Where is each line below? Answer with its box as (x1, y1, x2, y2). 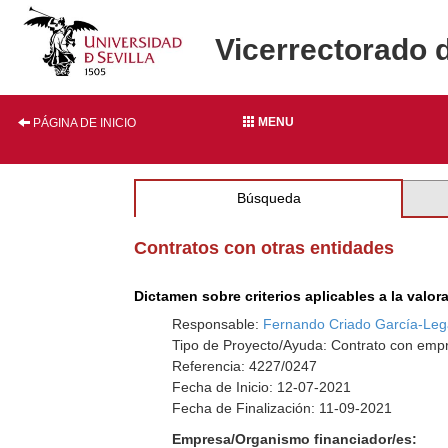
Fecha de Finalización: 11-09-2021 (172, 400, 393, 416)
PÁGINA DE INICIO (30, 116, 136, 130)
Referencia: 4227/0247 (172, 358, 318, 374)
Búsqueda (236, 190, 301, 206)
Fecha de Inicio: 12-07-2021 (172, 379, 352, 395)
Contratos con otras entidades (134, 238, 395, 258)
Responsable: (172, 316, 264, 332)
